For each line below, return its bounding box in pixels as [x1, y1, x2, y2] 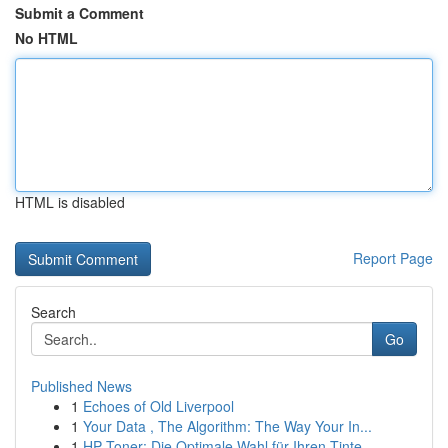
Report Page [353, 248, 433, 268]
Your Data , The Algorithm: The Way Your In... [83, 416, 372, 436]
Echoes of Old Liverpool [83, 396, 234, 416]
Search [31, 302, 76, 322]
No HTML [15, 28, 78, 48]
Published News [31, 376, 132, 396]
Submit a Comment [15, 3, 144, 23]
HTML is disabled [15, 192, 125, 212]
